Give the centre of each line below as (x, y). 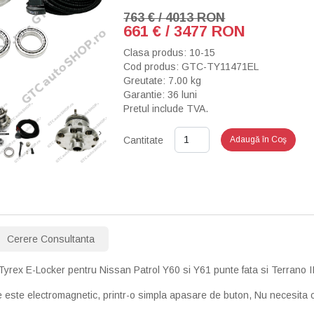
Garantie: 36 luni (161, 95)
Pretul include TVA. (166, 109)
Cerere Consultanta (51, 239)
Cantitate (144, 140)
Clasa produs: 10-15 (170, 53)
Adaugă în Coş (259, 139)
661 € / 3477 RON (185, 31)
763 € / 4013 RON (175, 18)
